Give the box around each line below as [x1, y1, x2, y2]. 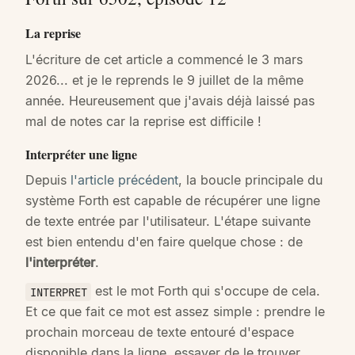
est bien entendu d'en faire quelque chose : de [25, 234, 303, 250]
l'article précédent [71, 172, 178, 189]
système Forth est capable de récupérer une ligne [25, 193, 320, 209]
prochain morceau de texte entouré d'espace [25, 324, 294, 341]
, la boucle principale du [178, 172, 323, 189]
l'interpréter [25, 254, 95, 271]
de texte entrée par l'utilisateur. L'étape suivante [25, 213, 311, 230]
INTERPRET [29, 284, 87, 300]
